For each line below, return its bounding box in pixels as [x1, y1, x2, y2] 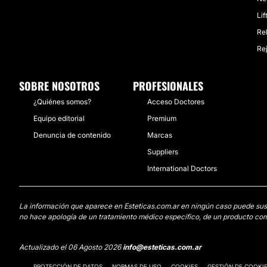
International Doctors [147, 164, 218, 173]
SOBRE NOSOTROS [19, 78, 100, 94]
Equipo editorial [33, 114, 85, 123]
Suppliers [147, 147, 179, 156]
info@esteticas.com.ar [123, 243, 201, 252]
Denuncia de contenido [33, 131, 111, 139]
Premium [147, 114, 177, 123]
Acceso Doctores [147, 97, 205, 106]
